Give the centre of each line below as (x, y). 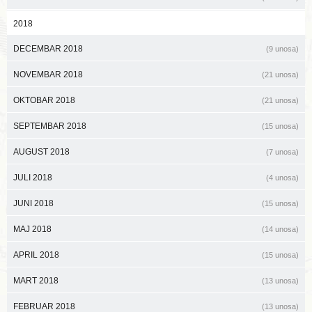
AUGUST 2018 (41, 151)
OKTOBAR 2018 (44, 100)
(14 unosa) (280, 229)
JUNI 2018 (33, 203)
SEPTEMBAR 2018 (50, 126)
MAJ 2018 (32, 229)
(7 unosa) (282, 151)
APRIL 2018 (36, 255)
